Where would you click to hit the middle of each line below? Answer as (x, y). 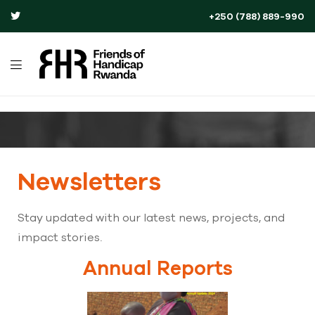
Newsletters (89, 180)
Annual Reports (157, 268)
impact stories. (60, 237)
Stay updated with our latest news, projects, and (151, 217)
